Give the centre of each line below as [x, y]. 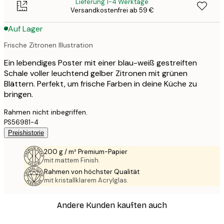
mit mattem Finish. [72, 160]
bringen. [18, 94]
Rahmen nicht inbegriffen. [46, 112]
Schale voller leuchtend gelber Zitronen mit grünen [96, 73]
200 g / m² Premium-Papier [86, 151]
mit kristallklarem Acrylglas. [86, 180]
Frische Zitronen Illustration [48, 45]
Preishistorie [26, 132]
